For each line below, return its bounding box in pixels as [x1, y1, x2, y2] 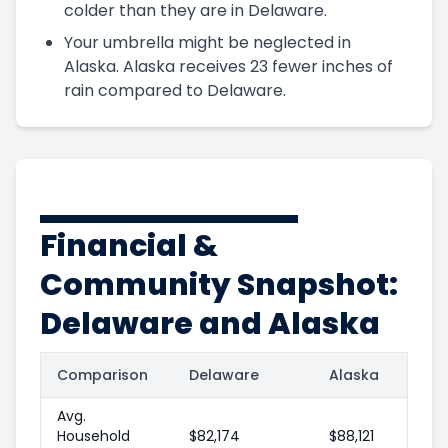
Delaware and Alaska [40, 302, 380, 345]
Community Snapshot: [40, 263, 398, 306]
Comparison [57, 364, 148, 385]
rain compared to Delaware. [64, 78, 286, 102]
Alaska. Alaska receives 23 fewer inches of [64, 54, 393, 78]
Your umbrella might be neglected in [64, 30, 351, 54]
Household [57, 425, 130, 446]
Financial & [40, 224, 218, 267]
